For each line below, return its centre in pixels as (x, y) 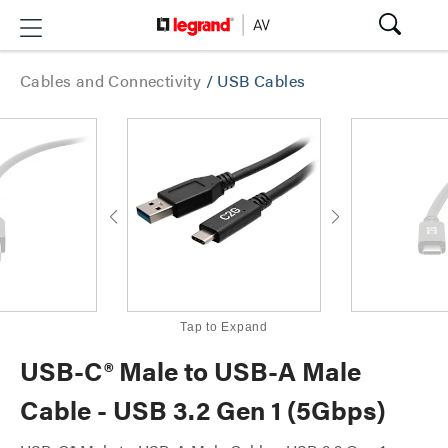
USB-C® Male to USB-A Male (190, 370)
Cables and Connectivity (113, 80)
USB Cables (261, 80)
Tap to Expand (224, 327)
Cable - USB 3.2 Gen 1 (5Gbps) (203, 409)
